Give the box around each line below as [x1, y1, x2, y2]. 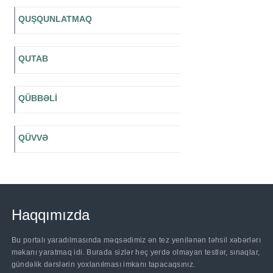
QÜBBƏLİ [18, 93, 57, 104]
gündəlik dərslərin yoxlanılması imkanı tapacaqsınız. [11, 260, 196, 269]
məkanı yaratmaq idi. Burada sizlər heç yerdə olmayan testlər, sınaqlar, [11, 248, 260, 257]
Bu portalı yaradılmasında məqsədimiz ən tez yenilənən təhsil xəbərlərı [11, 236, 261, 245]
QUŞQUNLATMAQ [18, 14, 92, 24]
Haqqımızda [11, 207, 90, 224]
